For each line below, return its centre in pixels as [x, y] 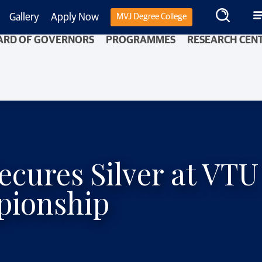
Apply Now [75, 17]
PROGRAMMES [141, 40]
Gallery [24, 17]
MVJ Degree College [151, 17]
